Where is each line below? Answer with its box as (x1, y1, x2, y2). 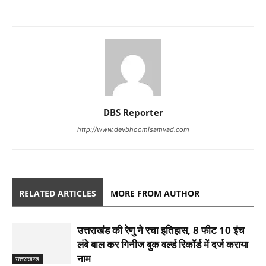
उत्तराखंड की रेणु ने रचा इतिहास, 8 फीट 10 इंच (77, 223, 245, 237)
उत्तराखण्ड (15, 254, 39, 263)
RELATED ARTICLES (19, 187, 96, 199)
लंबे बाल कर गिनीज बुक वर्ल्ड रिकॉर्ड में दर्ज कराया (77, 237, 248, 251)
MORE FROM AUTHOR (110, 187, 199, 199)
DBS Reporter (103, 106, 163, 118)
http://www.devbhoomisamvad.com (77, 125, 189, 134)
